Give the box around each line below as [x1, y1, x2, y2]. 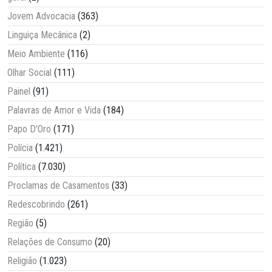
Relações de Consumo [7, 236, 92, 248]
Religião [7, 255, 37, 267]
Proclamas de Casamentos [7, 180, 109, 192]
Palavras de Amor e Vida [7, 104, 101, 117]
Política [7, 161, 36, 173]
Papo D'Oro [7, 123, 51, 135]
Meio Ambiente [7, 48, 65, 60]
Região [7, 217, 33, 229]
